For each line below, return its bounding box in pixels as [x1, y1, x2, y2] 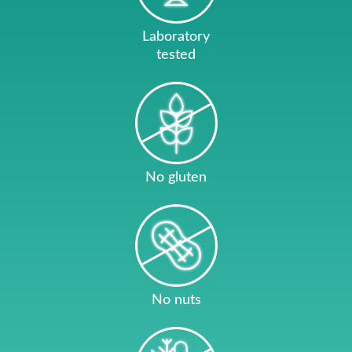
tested [156, 47, 196, 62]
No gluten [145, 170, 207, 185]
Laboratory [142, 29, 210, 44]
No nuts [151, 292, 201, 307]
